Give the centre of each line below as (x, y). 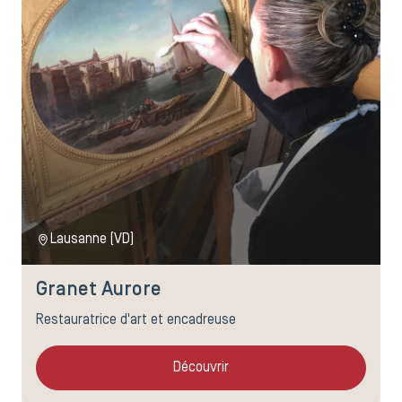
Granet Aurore (99, 291)
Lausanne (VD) (92, 240)
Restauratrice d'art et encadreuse (136, 321)
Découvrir (201, 368)
